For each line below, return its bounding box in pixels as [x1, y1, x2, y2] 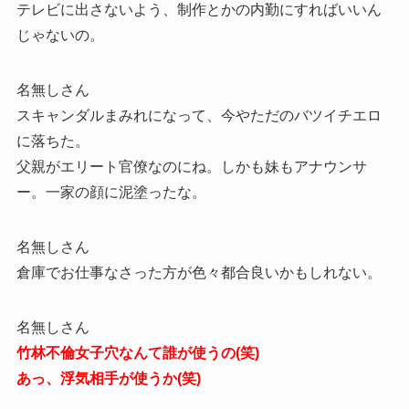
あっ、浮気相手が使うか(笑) [16, 370, 201, 386]
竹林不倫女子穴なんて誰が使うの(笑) [16, 344, 259, 361]
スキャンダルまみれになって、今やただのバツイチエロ [16, 107, 382, 123]
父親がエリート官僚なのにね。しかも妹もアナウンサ [16, 158, 367, 174]
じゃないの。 [16, 26, 104, 43]
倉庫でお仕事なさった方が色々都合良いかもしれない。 [16, 264, 382, 280]
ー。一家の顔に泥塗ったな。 [16, 184, 206, 200]
